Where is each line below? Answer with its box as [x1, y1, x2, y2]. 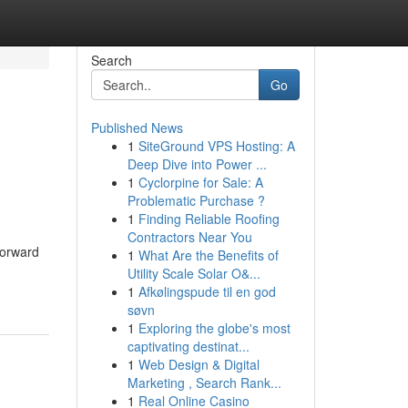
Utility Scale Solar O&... [127, 264, 260, 282]
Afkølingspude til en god [138, 282, 276, 301]
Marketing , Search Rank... [127, 373, 281, 392]
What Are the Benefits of [138, 246, 279, 264]
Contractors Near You [127, 228, 252, 246]
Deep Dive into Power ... [127, 155, 267, 173]
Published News [90, 118, 183, 137]
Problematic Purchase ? [127, 191, 265, 209]
